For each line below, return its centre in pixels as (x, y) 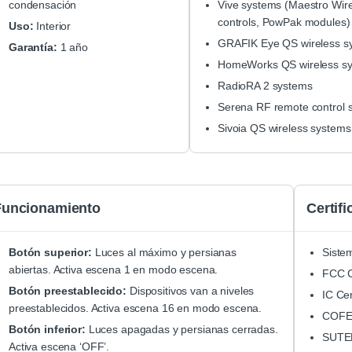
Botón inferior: (47, 330)
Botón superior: (50, 253)
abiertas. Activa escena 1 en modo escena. (114, 270)
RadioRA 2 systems (265, 86)
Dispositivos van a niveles (191, 291)
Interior (52, 26)
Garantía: (33, 48)
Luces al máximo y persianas (164, 253)
